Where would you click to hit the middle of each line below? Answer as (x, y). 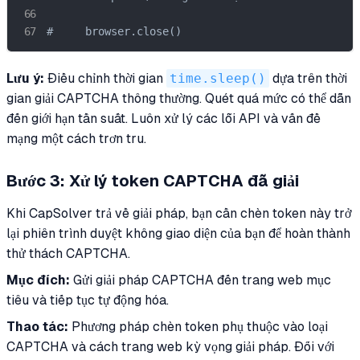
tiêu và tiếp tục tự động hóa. (88, 301)
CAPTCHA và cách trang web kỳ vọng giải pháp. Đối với (170, 347)
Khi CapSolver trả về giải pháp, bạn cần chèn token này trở (179, 214)
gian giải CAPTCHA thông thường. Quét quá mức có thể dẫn (179, 99)
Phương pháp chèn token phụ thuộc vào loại (198, 327)
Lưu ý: (25, 79)
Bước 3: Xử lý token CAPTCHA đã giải (153, 181)
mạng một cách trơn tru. (76, 139)
